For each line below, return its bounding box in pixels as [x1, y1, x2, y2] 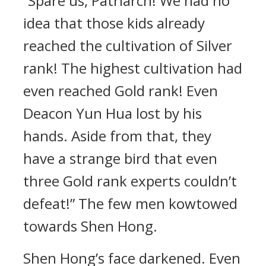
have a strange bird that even [23, 148, 217, 168]
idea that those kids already [23, 13, 205, 33]
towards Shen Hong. [23, 216, 157, 236]
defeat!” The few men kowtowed [23, 194, 237, 213]
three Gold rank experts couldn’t [23, 171, 237, 191]
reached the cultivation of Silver [23, 36, 232, 55]
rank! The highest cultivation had [23, 58, 242, 78]
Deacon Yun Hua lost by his [23, 103, 202, 123]
